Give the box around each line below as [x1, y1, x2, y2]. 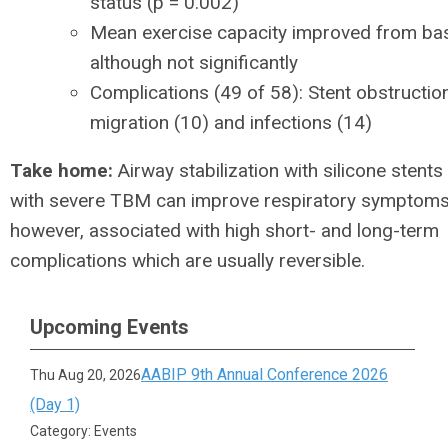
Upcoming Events [30, 315, 189, 339]
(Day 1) [30, 395, 81, 414]
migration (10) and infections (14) [90, 110, 372, 134]
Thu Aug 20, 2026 [30, 367, 142, 383]
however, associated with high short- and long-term [10, 218, 439, 242]
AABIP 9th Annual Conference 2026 [141, 365, 389, 384]
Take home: [10, 158, 113, 182]
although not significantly [90, 50, 298, 74]
